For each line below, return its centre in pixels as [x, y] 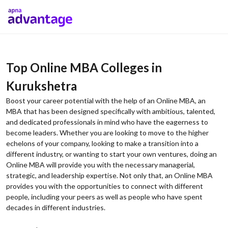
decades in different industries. [56, 207]
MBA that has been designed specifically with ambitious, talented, [111, 111]
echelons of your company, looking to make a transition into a [102, 143]
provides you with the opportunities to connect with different [105, 186]
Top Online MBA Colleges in [84, 67]
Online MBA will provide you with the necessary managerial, [101, 165]
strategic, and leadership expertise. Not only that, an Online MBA [109, 175]
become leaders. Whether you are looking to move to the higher [107, 133]
